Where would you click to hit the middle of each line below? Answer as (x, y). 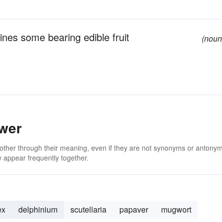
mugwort (176, 209)
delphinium (38, 209)
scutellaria (88, 209)
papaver (134, 209)
